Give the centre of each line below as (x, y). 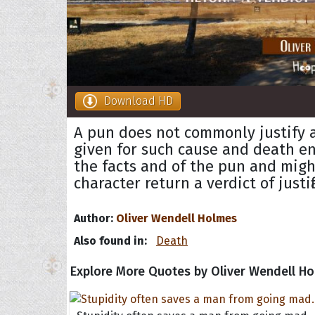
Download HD (139, 101)
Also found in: (112, 240)
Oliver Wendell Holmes (176, 218)
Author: (94, 218)
